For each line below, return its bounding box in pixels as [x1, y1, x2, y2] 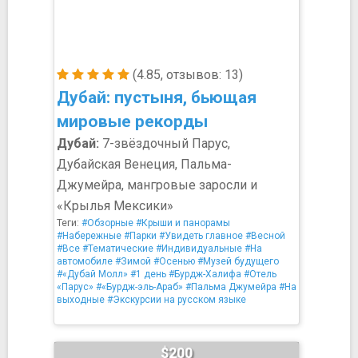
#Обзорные [82, 217, 133, 229]
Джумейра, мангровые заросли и [57, 177, 257, 193]
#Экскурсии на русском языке [107, 294, 246, 305]
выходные [57, 294, 105, 305]
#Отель [244, 268, 276, 280]
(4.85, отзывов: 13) [129, 67, 243, 82]
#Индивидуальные [156, 243, 242, 254]
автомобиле [57, 256, 113, 267]
